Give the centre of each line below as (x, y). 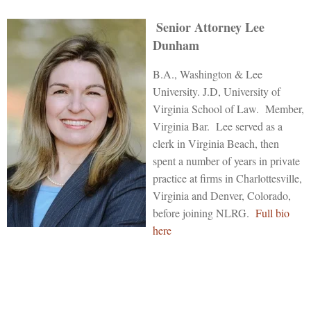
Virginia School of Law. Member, (228, 108)
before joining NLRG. (204, 212)
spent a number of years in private (226, 160)
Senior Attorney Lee (210, 27)
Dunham (176, 45)
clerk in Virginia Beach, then (216, 143)
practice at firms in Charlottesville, (227, 178)
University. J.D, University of (217, 91)
